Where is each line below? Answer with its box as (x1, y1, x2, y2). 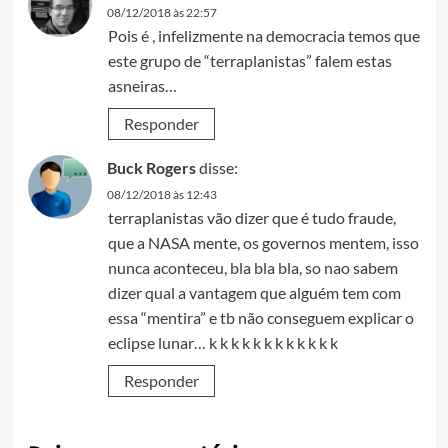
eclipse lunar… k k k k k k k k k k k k (107, 332, 338, 352)
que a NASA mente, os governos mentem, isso (107, 232, 419, 252)
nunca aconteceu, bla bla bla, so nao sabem (107, 257, 398, 277)
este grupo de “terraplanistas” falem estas (107, 50, 392, 70)
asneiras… (107, 75, 177, 95)
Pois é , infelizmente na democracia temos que (107, 25, 420, 45)
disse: (198, 157, 238, 177)
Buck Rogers (106, 157, 196, 177)
